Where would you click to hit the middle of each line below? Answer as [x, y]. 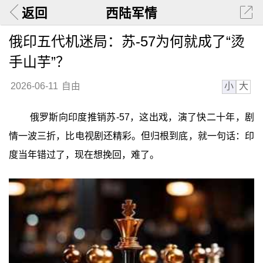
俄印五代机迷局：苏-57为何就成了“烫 [127, 41]
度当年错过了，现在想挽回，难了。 [84, 155]
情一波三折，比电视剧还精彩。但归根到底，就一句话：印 [131, 136]
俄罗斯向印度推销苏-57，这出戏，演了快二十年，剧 [142, 117]
